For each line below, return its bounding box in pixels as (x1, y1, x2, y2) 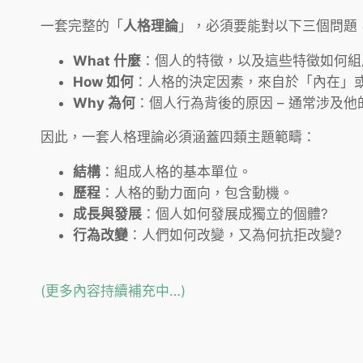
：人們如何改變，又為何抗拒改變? (128, 227, 342, 244)
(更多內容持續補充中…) (41, 282, 186, 299)
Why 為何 (73, 94, 135, 111)
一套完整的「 (41, 17, 123, 34)
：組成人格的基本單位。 (100, 164, 252, 181)
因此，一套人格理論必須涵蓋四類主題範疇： (41, 129, 316, 146)
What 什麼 (73, 52, 141, 69)
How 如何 (73, 73, 134, 90)
